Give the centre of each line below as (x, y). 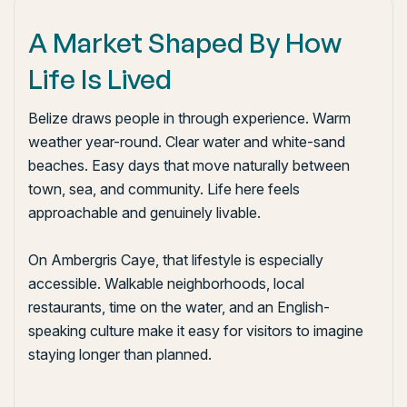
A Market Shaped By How (185, 42)
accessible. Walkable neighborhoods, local (166, 283)
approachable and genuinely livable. (144, 213)
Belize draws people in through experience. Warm (189, 118)
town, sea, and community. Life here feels (164, 189)
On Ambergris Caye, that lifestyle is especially (176, 260)
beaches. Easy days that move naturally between (189, 165)
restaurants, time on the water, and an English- (179, 307)
